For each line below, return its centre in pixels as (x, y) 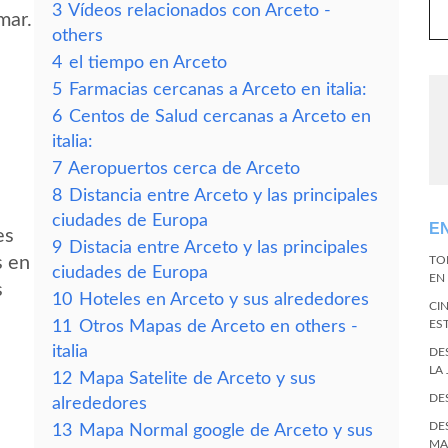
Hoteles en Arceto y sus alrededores (224, 299)
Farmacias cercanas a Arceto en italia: (218, 89)
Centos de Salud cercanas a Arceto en (220, 116)
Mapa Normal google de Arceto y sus (226, 430)
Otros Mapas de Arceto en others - (218, 326)
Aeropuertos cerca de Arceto (184, 168)
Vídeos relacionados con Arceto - (199, 10)
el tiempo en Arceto (148, 62)
